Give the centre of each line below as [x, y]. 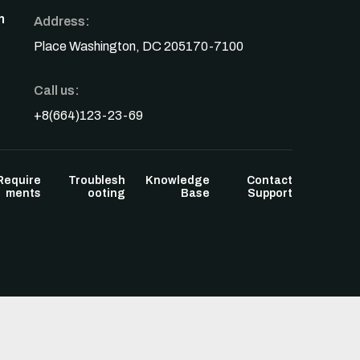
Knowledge [177, 180]
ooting [106, 193]
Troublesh [96, 180]
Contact [270, 180]
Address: [62, 21]
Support [270, 193]
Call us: [57, 90]
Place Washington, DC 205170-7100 [139, 46]
